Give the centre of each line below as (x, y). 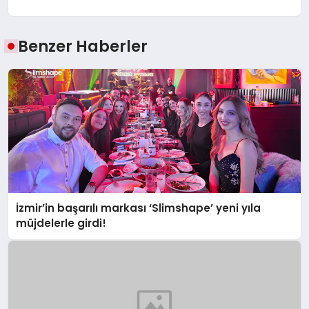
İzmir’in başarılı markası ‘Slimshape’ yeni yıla (139, 208)
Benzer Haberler (83, 47)
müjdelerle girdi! (61, 223)
